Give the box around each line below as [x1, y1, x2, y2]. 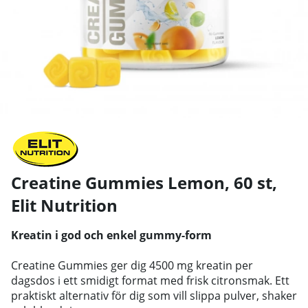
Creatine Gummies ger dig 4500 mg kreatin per [11, 257, 253, 273]
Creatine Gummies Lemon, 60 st [11, 170, 272, 194]
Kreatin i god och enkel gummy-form [11, 227, 212, 243]
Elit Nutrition [11, 193, 118, 217]
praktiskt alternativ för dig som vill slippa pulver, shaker [11, 287, 297, 303]
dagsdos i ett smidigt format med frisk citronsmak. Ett [11, 272, 289, 288]
